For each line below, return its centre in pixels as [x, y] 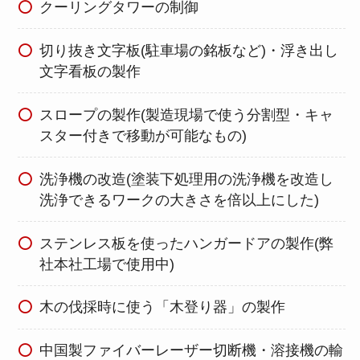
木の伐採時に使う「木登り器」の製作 [163, 307]
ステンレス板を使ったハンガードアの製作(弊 [187, 243]
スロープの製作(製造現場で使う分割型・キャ [187, 115]
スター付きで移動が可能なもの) [143, 135]
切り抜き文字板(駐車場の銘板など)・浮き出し [189, 50]
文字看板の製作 [90, 71]
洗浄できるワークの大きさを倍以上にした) [180, 200]
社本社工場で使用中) [107, 264]
